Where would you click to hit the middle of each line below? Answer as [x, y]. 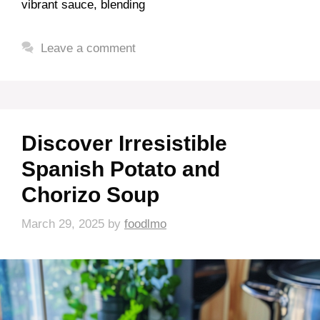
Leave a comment [89, 48]
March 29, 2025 [63, 224]
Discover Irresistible [124, 143]
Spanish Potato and [121, 169]
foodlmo [145, 224]
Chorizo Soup [90, 194]
